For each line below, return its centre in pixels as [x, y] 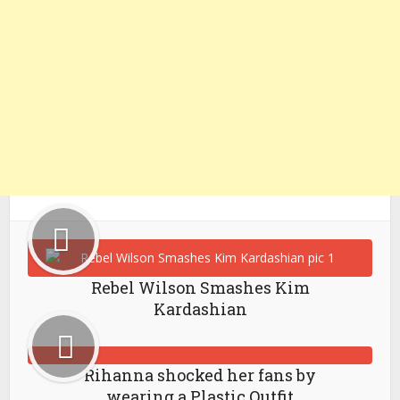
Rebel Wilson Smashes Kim [200, 287]
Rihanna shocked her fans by [200, 375]
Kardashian [200, 309]
